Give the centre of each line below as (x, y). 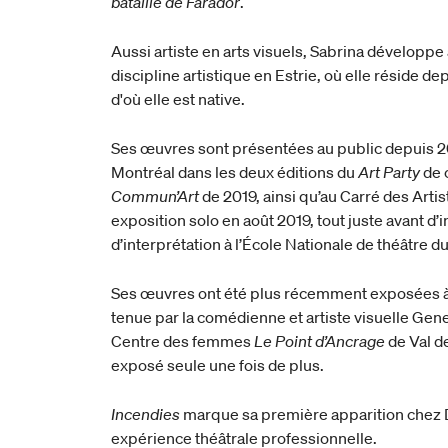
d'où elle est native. (178, 98)
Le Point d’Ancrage (320, 341)
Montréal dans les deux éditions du (235, 172)
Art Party (391, 172)
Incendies (147, 414)
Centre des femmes (183, 341)
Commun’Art (155, 196)
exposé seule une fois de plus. (218, 365)
